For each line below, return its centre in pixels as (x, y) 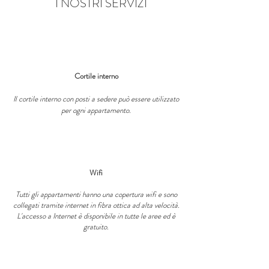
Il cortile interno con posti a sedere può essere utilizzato (96, 99)
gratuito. (96, 227)
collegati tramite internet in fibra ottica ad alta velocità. (96, 205)
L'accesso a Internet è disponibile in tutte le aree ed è (96, 216)
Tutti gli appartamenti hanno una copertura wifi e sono (96, 194)
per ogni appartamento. (96, 110)
